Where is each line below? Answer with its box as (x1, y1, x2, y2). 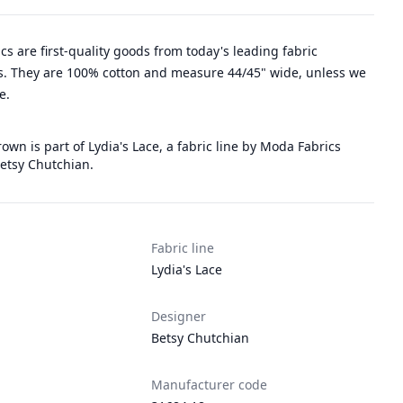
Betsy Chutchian (151, 329, 249, 346)
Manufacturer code (151, 376, 267, 393)
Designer (151, 308, 206, 325)
